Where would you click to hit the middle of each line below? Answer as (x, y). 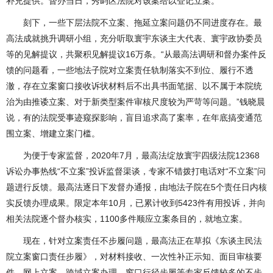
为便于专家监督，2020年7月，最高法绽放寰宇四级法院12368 (133, 155)
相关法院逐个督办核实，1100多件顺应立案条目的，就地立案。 (127, 219)
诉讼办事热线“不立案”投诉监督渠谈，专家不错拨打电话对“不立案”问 (136, 171)
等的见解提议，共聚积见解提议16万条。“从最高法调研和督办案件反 (136, 54)
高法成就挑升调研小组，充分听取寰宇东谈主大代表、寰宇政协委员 (134, 38)
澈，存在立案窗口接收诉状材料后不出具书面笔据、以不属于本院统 (134, 86)
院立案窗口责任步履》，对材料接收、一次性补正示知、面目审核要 (134, 257)
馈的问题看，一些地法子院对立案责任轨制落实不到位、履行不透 (130, 70)
